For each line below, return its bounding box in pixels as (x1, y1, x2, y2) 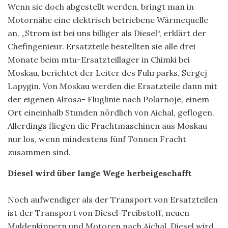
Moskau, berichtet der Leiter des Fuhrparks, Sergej (8, 67, 207, 78)
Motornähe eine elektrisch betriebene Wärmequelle (8, 14, 208, 25)
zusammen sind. (8, 147, 71, 157)
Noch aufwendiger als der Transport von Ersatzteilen (8, 194, 218, 205)
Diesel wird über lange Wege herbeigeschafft (8, 167, 191, 178)
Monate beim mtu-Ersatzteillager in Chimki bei (8, 54, 190, 65)
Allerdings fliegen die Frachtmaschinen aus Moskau (8, 120, 207, 131)
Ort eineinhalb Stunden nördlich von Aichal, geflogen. (8, 107, 214, 118)
